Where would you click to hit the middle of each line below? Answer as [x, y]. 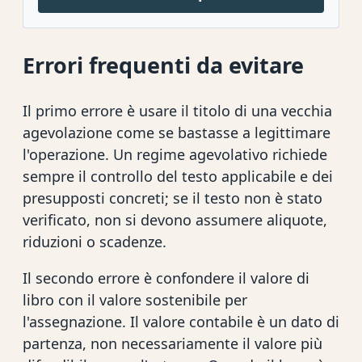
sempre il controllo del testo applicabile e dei [178, 176]
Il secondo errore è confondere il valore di [166, 278]
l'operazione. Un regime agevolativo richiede [175, 154]
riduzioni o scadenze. [95, 241]
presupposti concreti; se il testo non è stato [173, 198]
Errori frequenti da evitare [163, 65]
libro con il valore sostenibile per [135, 299]
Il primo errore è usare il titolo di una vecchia [177, 110]
